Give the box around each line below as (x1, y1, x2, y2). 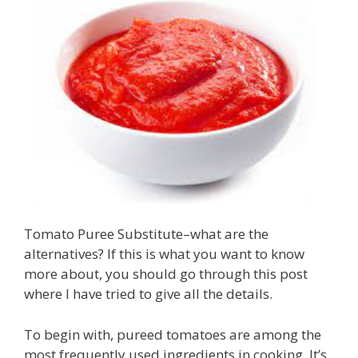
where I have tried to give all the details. (24, 284, 272, 304)
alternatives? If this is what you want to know (24, 245, 304, 264)
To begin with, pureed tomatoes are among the (24, 324, 321, 344)
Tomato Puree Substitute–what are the (24, 225, 268, 244)
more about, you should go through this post (24, 265, 308, 284)
